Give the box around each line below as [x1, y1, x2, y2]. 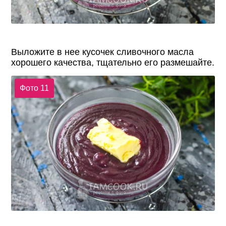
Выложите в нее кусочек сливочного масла [11, 46, 194, 57]
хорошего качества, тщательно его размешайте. [11, 57, 215, 68]
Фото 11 [19, 83, 49, 92]
